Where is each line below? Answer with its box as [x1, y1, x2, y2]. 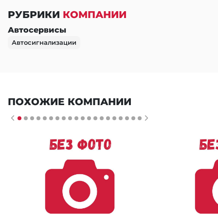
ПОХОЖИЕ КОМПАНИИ [8, 96, 131, 108]
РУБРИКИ [8, 9, 63, 20]
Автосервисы [8, 25, 66, 35]
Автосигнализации [12, 38, 76, 46]
